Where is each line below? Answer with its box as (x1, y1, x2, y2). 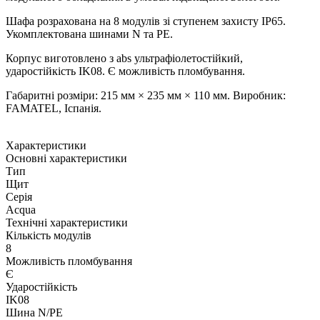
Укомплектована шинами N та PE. (6, 27, 173, 40)
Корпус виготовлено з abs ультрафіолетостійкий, (6, 51, 243, 64)
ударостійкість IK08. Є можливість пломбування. (6, 64, 245, 77)
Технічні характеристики (6, 216, 128, 229)
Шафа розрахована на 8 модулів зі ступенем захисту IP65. (6, 14, 286, 27)
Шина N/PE (6, 306, 63, 319)
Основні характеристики (6, 151, 127, 164)
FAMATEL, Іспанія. (6, 101, 101, 114)
